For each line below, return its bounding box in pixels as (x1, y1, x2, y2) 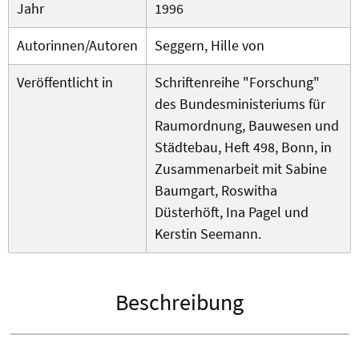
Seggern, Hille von (155, 36, 264, 55)
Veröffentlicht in (17, 73, 113, 92)
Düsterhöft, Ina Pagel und (155, 203, 309, 222)
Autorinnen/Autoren (17, 36, 138, 55)
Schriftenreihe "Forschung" (155, 73, 320, 92)
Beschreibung (115, 288, 244, 317)
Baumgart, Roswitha (155, 181, 277, 200)
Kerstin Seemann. (155, 224, 261, 244)
